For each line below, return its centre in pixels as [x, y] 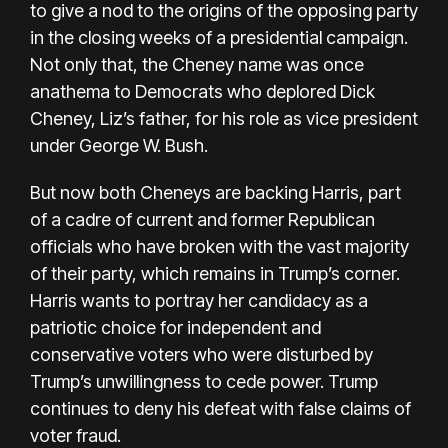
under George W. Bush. [119, 145]
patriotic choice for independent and [175, 327]
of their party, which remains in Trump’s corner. [215, 273]
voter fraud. [75, 435]
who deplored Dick [301, 91]
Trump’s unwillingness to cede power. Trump [204, 381]
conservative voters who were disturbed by [201, 354]
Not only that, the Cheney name [156, 64]
